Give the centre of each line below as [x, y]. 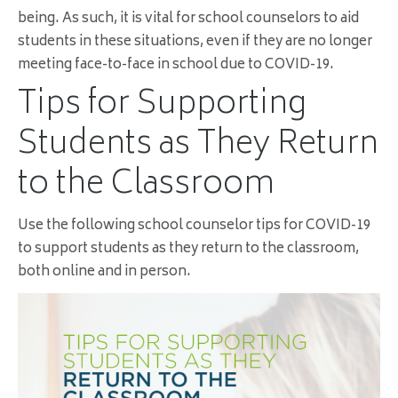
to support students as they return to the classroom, [188, 250]
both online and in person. [104, 273]
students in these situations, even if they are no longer [195, 43]
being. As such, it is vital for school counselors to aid [188, 20]
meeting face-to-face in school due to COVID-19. [176, 66]
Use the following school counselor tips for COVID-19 [194, 227]
